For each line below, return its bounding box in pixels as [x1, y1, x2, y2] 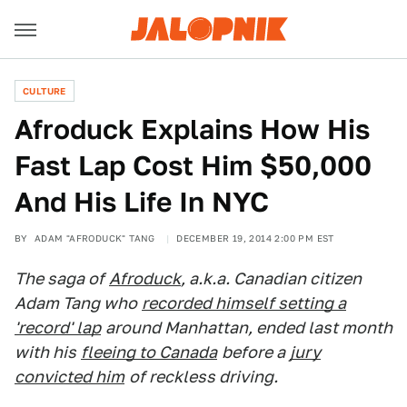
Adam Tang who [15, 293, 137, 313]
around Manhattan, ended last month [105, 318, 392, 337]
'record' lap [15, 318, 101, 337]
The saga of [15, 269, 104, 288]
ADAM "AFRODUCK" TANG [34, 233, 155, 243]
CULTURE [23, 85, 66, 96]
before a [222, 342, 285, 362]
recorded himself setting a [142, 293, 346, 313]
